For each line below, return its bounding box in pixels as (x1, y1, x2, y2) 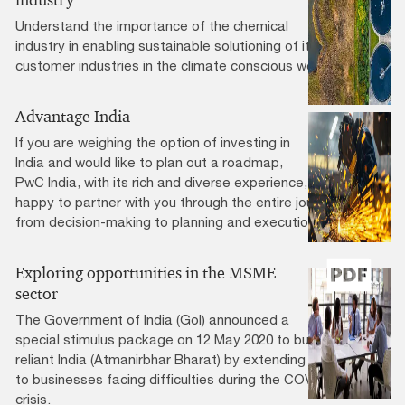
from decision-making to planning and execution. (15, 213, 319, 231)
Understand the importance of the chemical (15, 17, 288, 34)
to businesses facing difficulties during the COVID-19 (15, 371, 344, 388)
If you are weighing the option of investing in (15, 134, 290, 151)
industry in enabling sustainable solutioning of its (15, 37, 317, 54)
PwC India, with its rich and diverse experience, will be (15, 174, 349, 191)
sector (15, 284, 58, 305)
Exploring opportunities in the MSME (15, 263, 276, 284)
